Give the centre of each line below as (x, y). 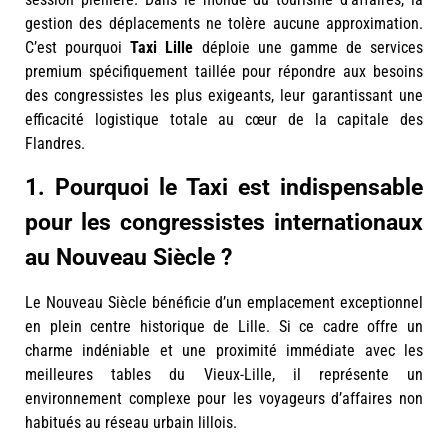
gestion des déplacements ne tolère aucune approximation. (224, 23)
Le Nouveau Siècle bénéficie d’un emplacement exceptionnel (224, 302)
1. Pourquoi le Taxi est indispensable (224, 187)
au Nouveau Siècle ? (128, 257)
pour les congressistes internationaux (224, 222)
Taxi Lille (162, 47)
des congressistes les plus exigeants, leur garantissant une (224, 95)
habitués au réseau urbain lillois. (131, 422)
